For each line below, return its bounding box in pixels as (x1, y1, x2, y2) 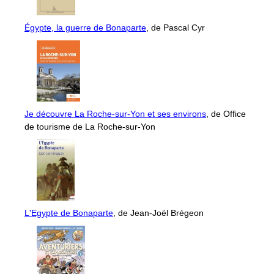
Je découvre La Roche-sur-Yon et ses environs (24, 108, 206, 119)
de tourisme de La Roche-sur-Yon (24, 121, 155, 131)
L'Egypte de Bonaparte (24, 207, 113, 218)
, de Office (206, 108, 246, 119)
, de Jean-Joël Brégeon (113, 207, 204, 218)
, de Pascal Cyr (146, 22, 205, 32)
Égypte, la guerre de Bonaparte (24, 22, 146, 32)
